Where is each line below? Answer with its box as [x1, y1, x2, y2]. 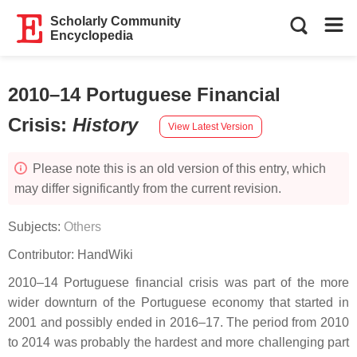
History [73, 114, 143, 135]
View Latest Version [168, 120, 253, 132]
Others [64, 220, 101, 233]
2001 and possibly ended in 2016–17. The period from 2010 [8, 316, 349, 329]
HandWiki [77, 248, 133, 261]
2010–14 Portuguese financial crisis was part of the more [8, 276, 349, 289]
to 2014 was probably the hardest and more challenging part [8, 335, 349, 349]
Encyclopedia [50, 29, 134, 42]
